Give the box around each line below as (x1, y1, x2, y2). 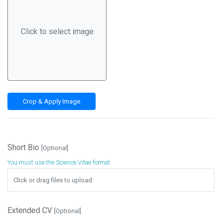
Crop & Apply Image (23, 98, 80, 105)
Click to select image (20, 26, 94, 36)
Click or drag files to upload (13, 176, 92, 184)
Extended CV (7, 206, 54, 215)
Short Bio (7, 143, 41, 152)
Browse (23, 166, 45, 173)
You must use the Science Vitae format (7, 159, 110, 166)
